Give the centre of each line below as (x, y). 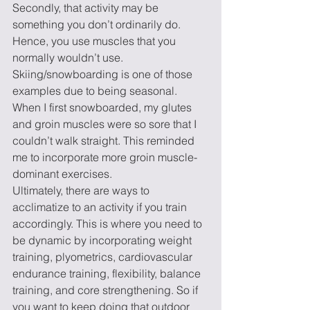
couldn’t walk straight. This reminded (105, 140)
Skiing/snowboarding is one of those (104, 74)
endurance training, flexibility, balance (108, 273)
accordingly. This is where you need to (109, 224)
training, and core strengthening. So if (107, 290)
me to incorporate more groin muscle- (105, 157)
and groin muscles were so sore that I (106, 124)
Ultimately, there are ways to (82, 190)
